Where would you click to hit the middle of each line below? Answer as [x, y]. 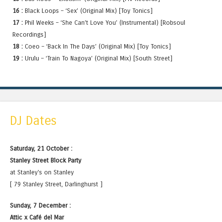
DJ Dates [33, 121]
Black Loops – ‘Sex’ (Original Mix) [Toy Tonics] [88, 11]
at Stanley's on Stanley [42, 172]
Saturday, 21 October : [41, 148]
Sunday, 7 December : [40, 206]
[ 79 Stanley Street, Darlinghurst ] [56, 184]
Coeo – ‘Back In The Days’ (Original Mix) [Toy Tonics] [97, 47]
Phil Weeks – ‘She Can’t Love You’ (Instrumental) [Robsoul [104, 23]
